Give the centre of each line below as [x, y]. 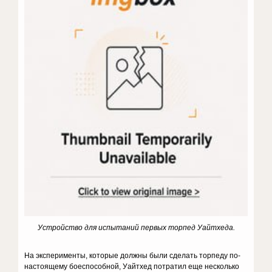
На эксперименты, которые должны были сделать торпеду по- [133, 256]
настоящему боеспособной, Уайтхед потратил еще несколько [132, 267]
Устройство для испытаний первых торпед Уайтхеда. [136, 228]
